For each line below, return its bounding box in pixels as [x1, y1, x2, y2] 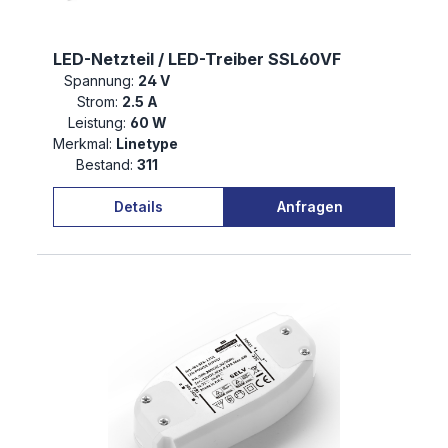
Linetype [116, 135, 181, 153]
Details [114, 197, 163, 215]
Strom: [76, 93, 118, 111]
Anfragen [276, 197, 343, 215]
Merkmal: [53, 135, 112, 153]
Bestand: [76, 156, 133, 174]
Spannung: [64, 72, 134, 90]
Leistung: [67, 114, 126, 132]
